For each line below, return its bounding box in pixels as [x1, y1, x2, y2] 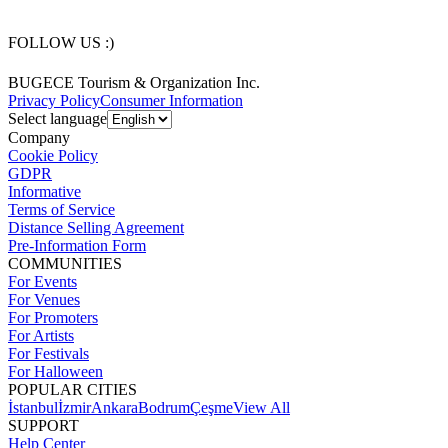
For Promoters [8, 309, 98, 327]
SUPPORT [8, 417, 79, 435]
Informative [8, 183, 81, 201]
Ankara [91, 399, 138, 417]
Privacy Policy [8, 92, 100, 110]
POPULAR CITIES [8, 381, 137, 399]
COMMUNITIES [8, 255, 122, 273]
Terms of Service [8, 201, 115, 219]
